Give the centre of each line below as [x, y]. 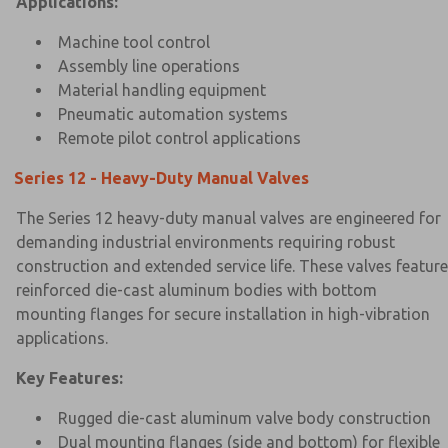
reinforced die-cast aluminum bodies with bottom [196, 289]
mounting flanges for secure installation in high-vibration [223, 313]
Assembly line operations [149, 65]
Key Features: [69, 377]
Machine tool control [134, 41]
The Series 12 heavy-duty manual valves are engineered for [228, 217]
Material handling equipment [162, 89]
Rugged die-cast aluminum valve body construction [244, 417]
